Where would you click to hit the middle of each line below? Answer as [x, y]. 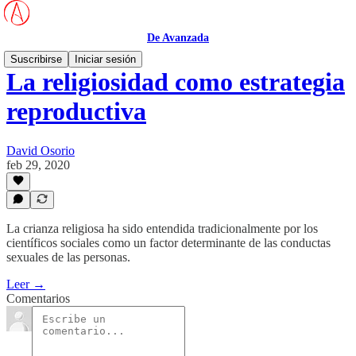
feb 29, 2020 [38, 164]
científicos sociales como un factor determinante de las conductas [168, 243]
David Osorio [41, 150]
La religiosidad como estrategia [176, 82]
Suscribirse [36, 59]
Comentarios [38, 298]
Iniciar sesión [105, 59]
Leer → [26, 284]
